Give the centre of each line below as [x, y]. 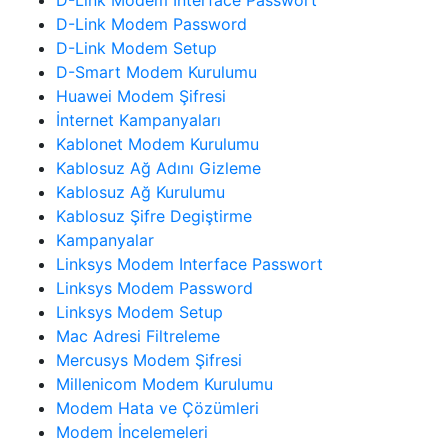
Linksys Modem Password [154, 287]
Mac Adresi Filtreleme [138, 335]
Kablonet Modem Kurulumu [157, 143]
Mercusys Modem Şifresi [149, 359]
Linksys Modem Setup [139, 311]
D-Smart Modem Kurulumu [156, 71]
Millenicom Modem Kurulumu [164, 383]
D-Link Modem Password [151, 23]
